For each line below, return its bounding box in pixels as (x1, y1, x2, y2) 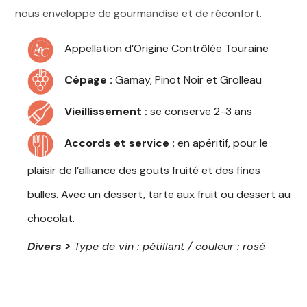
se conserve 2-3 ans (147, 104, 253, 119)
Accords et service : (64, 136, 178, 151)
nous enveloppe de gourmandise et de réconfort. (15, 6, 262, 21)
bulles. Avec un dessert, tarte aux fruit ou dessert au (27, 187, 291, 202)
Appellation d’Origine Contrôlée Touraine (64, 41, 269, 56)
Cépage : (64, 73, 113, 88)
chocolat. (27, 211, 75, 226)
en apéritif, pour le (177, 136, 269, 151)
